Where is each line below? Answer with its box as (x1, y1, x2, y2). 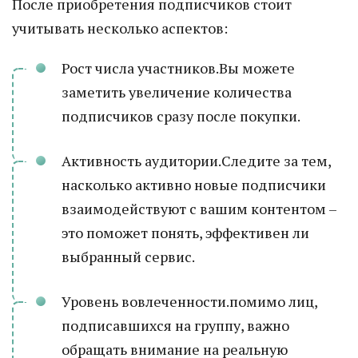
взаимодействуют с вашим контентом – (62, 199, 336, 218)
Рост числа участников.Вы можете (62, 58, 295, 78)
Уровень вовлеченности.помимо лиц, (62, 292, 317, 311)
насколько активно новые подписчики (62, 175, 326, 194)
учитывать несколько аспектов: (12, 18, 228, 38)
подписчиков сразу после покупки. (62, 106, 300, 125)
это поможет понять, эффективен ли (62, 223, 309, 242)
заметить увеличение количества (62, 82, 292, 101)
